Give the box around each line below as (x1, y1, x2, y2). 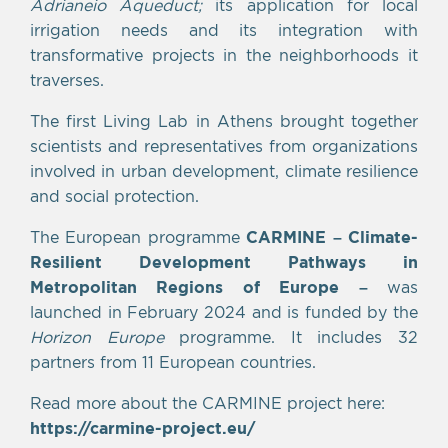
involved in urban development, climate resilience (30, 161, 418, 180)
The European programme (30, 227, 247, 246)
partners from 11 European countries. (30, 352, 316, 371)
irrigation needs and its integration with (30, 20, 418, 39)
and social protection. (30, 186, 199, 205)
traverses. (30, 70, 104, 89)
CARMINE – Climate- (246, 227, 419, 246)
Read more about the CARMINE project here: (30, 393, 385, 412)
